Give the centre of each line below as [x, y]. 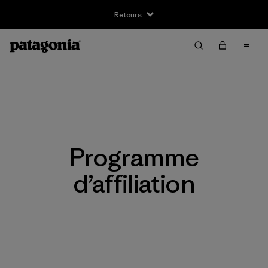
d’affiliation [134, 184]
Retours [128, 14]
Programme [134, 157]
